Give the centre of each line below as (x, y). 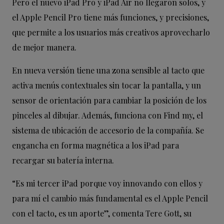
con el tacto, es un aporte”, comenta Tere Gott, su (102, 213)
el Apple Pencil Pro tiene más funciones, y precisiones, (110, 17)
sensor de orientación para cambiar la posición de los (109, 100)
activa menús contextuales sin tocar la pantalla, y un (106, 85)
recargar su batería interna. (63, 160)
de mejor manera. (44, 47)
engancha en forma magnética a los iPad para (95, 145)
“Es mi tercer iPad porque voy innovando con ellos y (107, 183)
